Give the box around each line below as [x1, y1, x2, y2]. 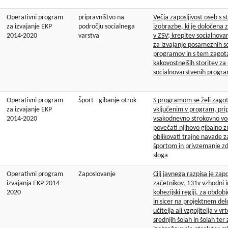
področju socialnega [78, 23, 135, 31]
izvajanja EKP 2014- [7, 180, 62, 188]
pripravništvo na [78, 14, 124, 22]
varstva [78, 32, 99, 40]
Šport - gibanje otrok [78, 97, 136, 105]
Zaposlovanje [78, 170, 116, 179]
